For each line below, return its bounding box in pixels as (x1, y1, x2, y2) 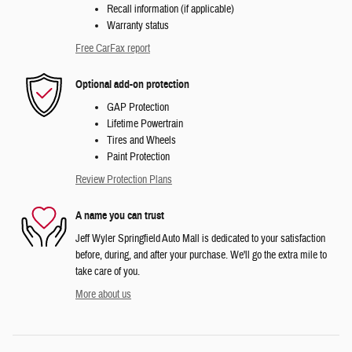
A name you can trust (75, 209, 164, 223)
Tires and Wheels (107, 133, 176, 148)
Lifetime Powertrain (107, 116, 183, 131)
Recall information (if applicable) (107, 2, 234, 16)
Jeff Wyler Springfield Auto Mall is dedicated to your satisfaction (75, 231, 325, 246)
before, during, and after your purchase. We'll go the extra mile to (75, 247, 327, 262)
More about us (75, 287, 131, 302)
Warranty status (107, 18, 169, 33)
